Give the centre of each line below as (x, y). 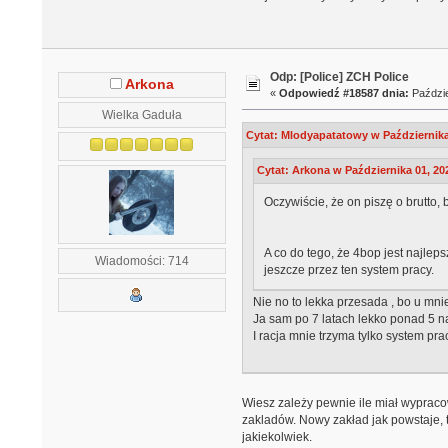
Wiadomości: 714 (141, 261)
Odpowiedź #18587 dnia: (344, 93)
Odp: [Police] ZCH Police (340, 77)
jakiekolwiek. (276, 437)
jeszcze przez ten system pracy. (348, 269)
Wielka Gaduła (141, 115)
